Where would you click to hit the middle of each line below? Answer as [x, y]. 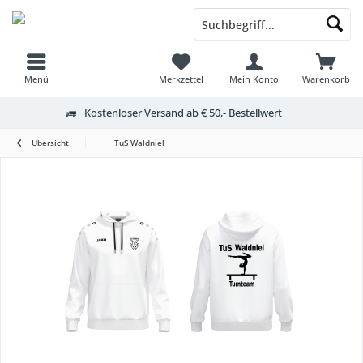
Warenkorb [327, 79]
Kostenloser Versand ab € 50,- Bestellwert [183, 112]
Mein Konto [254, 79]
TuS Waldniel [139, 143]
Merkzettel [181, 79]
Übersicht [50, 143]
